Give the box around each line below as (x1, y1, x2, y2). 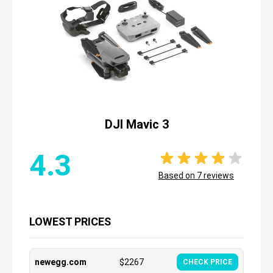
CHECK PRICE (183, 258, 232, 266)
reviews (202, 171, 234, 180)
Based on (158, 171, 197, 180)
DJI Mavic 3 (104, 117, 169, 132)
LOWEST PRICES (29, 215, 111, 228)
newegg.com (35, 257, 87, 267)
